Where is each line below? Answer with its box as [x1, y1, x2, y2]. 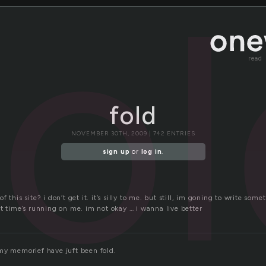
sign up [102, 148, 130, 156]
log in [141, 148, 162, 156]
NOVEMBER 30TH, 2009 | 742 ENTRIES [71, 129, 195, 137]
